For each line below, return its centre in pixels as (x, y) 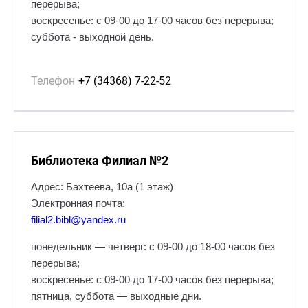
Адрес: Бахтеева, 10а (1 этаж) (102, 187)
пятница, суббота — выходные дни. (116, 296)
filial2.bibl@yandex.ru (78, 220)
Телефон (53, 81)
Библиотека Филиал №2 (100, 161)
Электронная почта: (79, 203)
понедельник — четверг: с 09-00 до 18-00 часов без (153, 247)
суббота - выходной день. (92, 37)
